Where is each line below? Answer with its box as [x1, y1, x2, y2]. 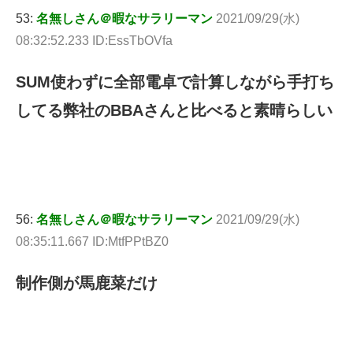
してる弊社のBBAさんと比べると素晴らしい [16, 101, 333, 119]
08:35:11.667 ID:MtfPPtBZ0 [16, 234, 169, 248]
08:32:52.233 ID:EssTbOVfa [16, 33, 173, 47]
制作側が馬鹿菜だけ [16, 273, 158, 292]
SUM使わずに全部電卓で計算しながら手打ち [16, 72, 334, 91]
